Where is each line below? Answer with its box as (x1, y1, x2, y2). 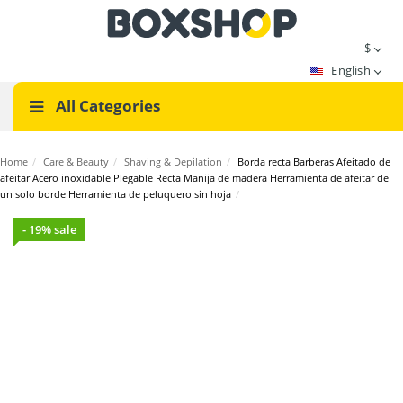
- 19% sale (22, 221, 76, 237)
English (331, 62, 373, 78)
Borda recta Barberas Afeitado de (237, 155, 390, 168)
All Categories (52, 95, 160, 116)
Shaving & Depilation (124, 155, 222, 168)
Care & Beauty (43, 155, 109, 168)
